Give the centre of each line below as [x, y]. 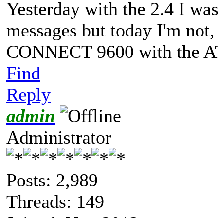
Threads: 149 [55, 201]
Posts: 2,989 [52, 180]
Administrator [59, 137]
